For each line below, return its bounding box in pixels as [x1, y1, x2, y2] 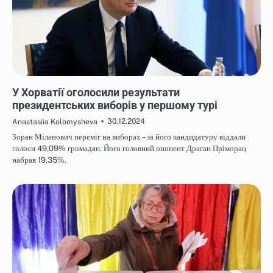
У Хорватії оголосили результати [12, 85, 180, 99]
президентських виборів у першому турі [12, 98, 218, 112]
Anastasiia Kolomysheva [12, 116, 97, 126]
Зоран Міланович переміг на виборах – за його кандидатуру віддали [12, 132, 246, 141]
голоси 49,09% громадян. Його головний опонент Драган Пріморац [12, 143, 246, 153]
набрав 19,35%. [12, 155, 66, 165]
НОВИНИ [17, 77, 43, 85]
